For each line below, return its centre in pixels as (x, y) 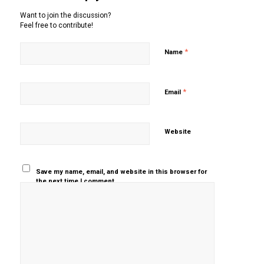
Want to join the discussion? (65, 15)
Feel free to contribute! (56, 25)
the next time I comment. (76, 181)
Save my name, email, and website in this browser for (122, 171)
